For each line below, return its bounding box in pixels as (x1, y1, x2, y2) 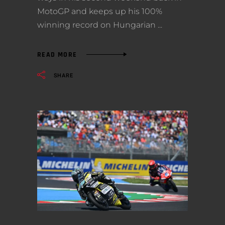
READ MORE (37, 50, 77, 59)
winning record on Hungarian (37, 20, 158, 30)
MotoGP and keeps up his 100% (37, 7, 162, 17)
